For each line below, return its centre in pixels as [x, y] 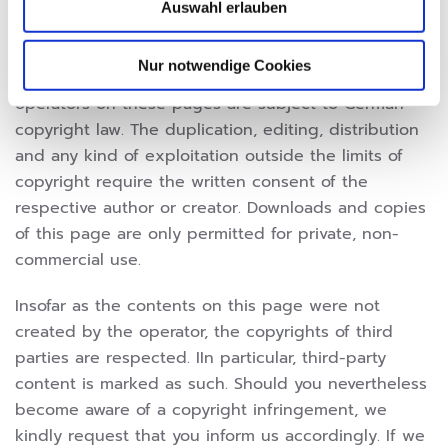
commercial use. [78, 260]
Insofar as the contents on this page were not [197, 306]
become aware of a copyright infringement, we [201, 410]
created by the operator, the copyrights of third [204, 332]
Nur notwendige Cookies [224, 65]
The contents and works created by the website [206, 78]
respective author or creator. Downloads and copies [220, 208]
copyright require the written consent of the [191, 182]
